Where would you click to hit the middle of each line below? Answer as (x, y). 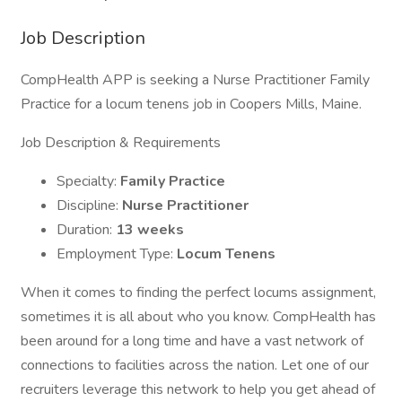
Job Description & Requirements (121, 143)
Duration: (86, 230)
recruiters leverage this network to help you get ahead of (198, 389)
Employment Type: (117, 254)
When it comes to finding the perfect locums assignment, (198, 293)
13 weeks (150, 230)
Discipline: (89, 205)
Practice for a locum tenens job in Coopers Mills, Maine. (191, 104)
